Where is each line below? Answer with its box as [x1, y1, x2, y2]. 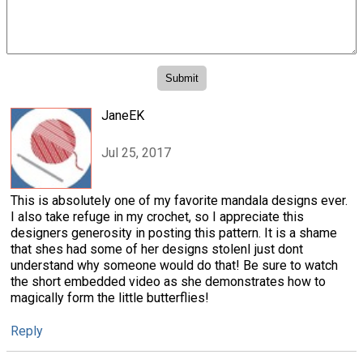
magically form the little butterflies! [11, 289, 209, 305]
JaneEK [101, 107, 144, 123]
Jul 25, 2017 [101, 144, 171, 160]
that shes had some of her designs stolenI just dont [11, 241, 303, 257]
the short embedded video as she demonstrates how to [11, 273, 326, 289]
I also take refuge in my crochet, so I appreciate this [11, 208, 304, 224]
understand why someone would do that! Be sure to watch [11, 257, 338, 273]
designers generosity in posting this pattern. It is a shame [11, 224, 337, 241]
